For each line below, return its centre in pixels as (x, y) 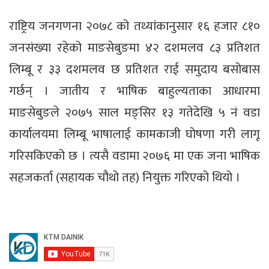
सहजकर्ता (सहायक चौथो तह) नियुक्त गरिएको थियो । (125, 178)
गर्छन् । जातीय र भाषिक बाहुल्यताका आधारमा (134, 91)
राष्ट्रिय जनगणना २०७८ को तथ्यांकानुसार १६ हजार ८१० (134, 26)
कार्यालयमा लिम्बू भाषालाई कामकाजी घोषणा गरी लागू (134, 134)
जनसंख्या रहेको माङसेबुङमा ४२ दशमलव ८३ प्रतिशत (134, 48)
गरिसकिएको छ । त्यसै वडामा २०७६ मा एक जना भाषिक (134, 156)
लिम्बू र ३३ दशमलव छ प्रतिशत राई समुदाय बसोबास (134, 70)
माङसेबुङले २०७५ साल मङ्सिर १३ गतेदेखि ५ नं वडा (134, 113)
